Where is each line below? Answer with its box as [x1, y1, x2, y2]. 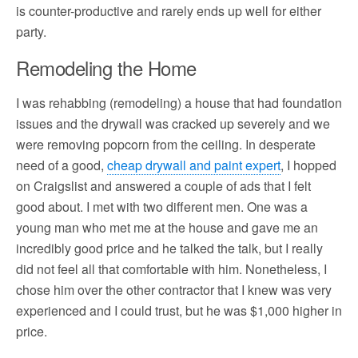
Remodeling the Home [16, 54, 197, 82]
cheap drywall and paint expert [107, 156, 280, 175]
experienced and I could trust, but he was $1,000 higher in [16, 301, 342, 320]
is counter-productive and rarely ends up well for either [16, 2, 321, 21]
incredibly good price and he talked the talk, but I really [16, 239, 323, 258]
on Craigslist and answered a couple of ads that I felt [16, 177, 311, 196]
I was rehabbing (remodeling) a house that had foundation [16, 93, 342, 113]
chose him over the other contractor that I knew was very [16, 280, 332, 300]
